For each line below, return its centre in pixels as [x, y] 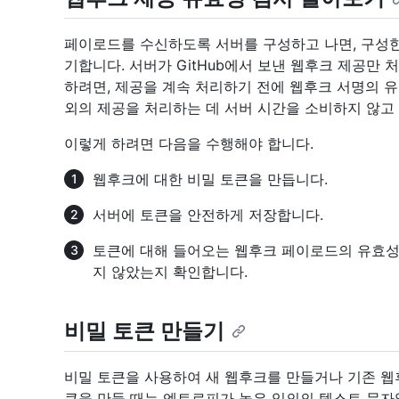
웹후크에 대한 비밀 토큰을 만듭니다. [210, 179]
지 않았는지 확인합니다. [170, 272]
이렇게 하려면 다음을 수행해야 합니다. [189, 144]
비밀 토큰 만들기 [144, 331]
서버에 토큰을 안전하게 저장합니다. [208, 215]
